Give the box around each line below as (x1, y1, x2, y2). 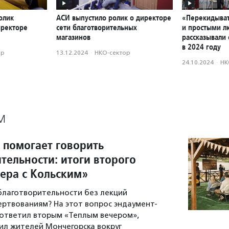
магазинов (56, 32, 90, 42)
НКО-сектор (95, 49, 130, 57)
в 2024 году (182, 42, 221, 52)
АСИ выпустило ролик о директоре (56, 13, 171, 23)
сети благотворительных (56, 22, 137, 33)
